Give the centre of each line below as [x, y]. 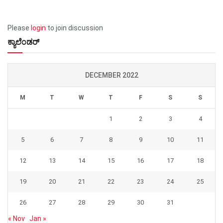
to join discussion [74, 28]
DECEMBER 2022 [111, 75]
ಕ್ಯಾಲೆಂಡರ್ [23, 42]
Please [19, 28]
